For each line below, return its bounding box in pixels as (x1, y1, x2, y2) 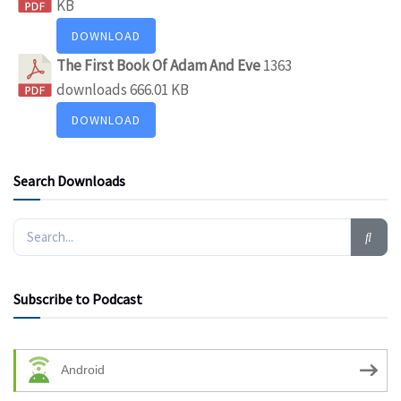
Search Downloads (13, 171, 125, 190)
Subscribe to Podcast (13, 289, 142, 308)
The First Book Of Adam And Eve (56, 55, 263, 75)
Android (61, 363, 105, 378)
